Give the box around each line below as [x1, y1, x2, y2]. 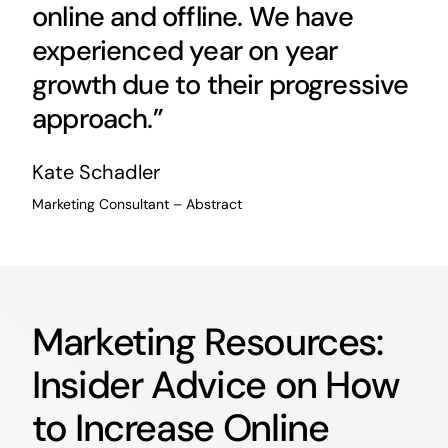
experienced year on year [31, 33, 338, 69]
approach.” [31, 101, 163, 137]
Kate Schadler [31, 159, 160, 186]
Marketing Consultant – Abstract [31, 195, 242, 214]
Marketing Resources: [31, 316, 383, 367]
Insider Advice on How [31, 359, 400, 410]
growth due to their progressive [31, 67, 409, 103]
